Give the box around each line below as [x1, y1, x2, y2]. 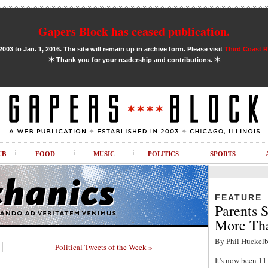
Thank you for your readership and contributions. [54, 56, 214, 63]
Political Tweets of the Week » [55, 242, 153, 252]
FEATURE [215, 193, 262, 202]
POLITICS [148, 150, 179, 157]
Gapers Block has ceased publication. [38, 23, 230, 40]
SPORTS [209, 150, 236, 157]
